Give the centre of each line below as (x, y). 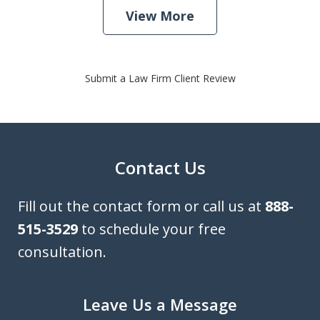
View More (160, 16)
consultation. (62, 252)
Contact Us (160, 168)
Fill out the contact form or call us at (141, 206)
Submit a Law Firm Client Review (160, 79)
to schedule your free (152, 229)
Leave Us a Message (160, 305)
